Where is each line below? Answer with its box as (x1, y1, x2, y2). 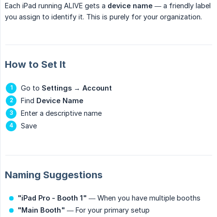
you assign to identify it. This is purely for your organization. (5, 13, 202, 21)
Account (82, 84, 112, 93)
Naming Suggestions (5, 169, 103, 181)
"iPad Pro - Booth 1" (17, 194, 87, 202)
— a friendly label (153, 1, 211, 10)
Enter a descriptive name (21, 109, 102, 118)
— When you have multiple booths (87, 194, 201, 202)
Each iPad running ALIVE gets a (5, 1, 108, 10)
